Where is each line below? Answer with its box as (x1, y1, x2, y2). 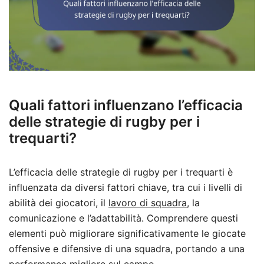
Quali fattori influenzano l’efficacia (9, 96, 243, 114)
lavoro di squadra (108, 196, 187, 209)
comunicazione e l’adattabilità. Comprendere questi (9, 212, 238, 224)
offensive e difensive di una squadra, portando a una (9, 242, 245, 255)
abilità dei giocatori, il (9, 196, 108, 209)
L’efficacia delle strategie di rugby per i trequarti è (9, 166, 233, 178)
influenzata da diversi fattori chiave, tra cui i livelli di (9, 181, 242, 193)
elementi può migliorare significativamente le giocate (9, 227, 246, 239)
